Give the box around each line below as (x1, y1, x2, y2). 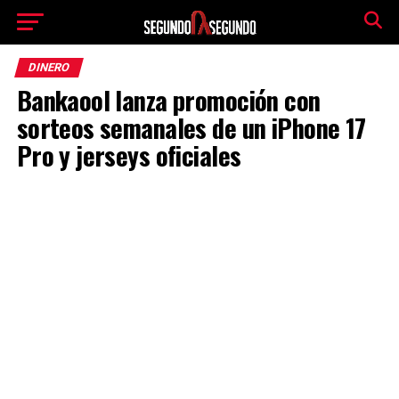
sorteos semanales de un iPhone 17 (16, 109, 366, 146)
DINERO (26, 61, 71, 74)
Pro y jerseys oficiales (16, 136, 241, 174)
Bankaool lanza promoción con (16, 81, 321, 118)
